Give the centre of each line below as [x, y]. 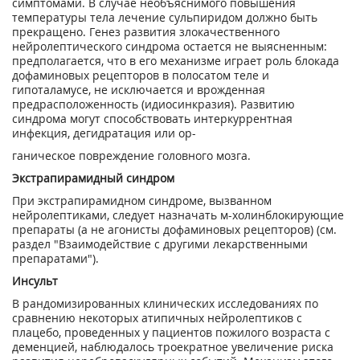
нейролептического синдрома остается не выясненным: [170, 46]
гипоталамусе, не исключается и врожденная [139, 90]
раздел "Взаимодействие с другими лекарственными [160, 244]
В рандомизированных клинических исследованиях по [165, 303]
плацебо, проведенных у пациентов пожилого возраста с [171, 332]
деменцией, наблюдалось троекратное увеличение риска [173, 347]
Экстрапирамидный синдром [93, 178]
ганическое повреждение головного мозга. [131, 155]
